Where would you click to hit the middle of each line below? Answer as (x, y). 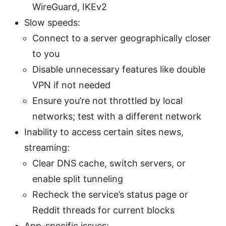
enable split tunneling (78, 179)
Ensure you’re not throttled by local (107, 100)
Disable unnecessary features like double (119, 69)
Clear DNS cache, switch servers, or (109, 163)
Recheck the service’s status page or (110, 194)
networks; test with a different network (117, 116)
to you (46, 53)
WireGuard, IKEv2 (70, 7)
